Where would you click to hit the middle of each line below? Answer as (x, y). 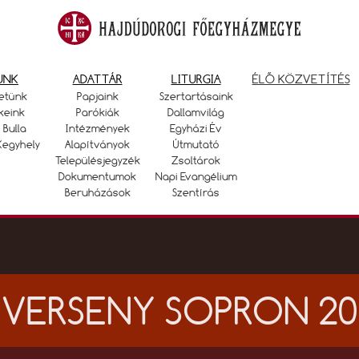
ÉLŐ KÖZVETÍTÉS (301, 79)
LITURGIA (196, 79)
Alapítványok (97, 144)
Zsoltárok (196, 160)
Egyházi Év (196, 128)
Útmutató (196, 144)
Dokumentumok (97, 176)
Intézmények (97, 128)
